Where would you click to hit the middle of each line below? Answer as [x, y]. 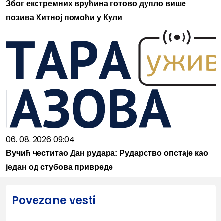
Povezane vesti [54, 200]
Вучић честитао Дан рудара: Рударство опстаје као [107, 153]
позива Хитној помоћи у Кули [64, 17]
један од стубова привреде [59, 167]
